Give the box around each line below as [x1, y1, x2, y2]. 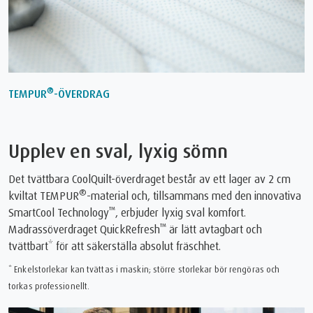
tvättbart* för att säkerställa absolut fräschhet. [8, 239, 221, 254]
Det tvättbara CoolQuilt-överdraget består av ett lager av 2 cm [8, 172, 291, 187]
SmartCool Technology [8, 205, 109, 220]
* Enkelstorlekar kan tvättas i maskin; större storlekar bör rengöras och [8, 264, 280, 275]
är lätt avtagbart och [166, 222, 262, 237]
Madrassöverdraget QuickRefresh [8, 222, 160, 237]
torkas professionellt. [8, 281, 90, 292]
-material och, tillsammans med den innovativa [87, 189, 301, 203]
